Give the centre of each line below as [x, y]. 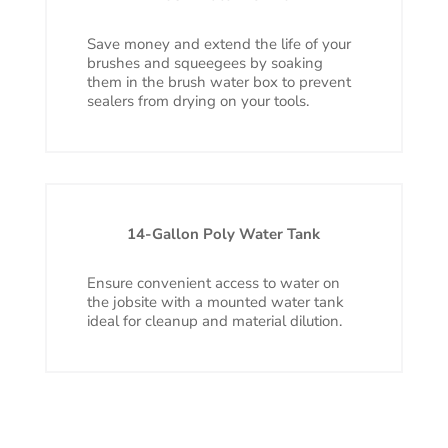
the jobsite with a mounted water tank [215, 302]
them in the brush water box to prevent [218, 82]
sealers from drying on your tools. [197, 101]
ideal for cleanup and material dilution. [214, 321]
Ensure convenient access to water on [213, 283]
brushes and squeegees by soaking [204, 63]
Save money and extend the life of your [218, 44]
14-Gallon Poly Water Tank [224, 234]
